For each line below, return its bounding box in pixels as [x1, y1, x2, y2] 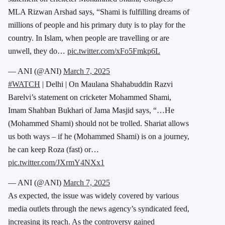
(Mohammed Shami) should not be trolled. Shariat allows [8, 119, 189, 128]
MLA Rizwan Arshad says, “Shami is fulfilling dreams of [8, 7, 189, 16]
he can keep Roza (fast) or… [8, 145, 99, 154]
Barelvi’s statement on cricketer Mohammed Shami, [8, 92, 171, 101]
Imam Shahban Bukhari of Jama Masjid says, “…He [8, 105, 174, 115]
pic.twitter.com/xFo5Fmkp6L [67, 46, 160, 55]
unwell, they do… [8, 46, 67, 55]
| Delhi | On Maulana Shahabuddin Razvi [40, 79, 173, 88]
